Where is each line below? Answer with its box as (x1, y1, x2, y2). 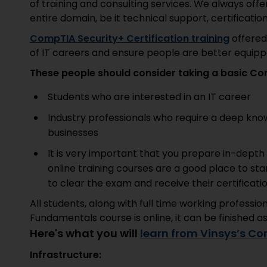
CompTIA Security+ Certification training (30, 32, 229, 45)
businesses (48, 126, 98, 139)
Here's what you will (30, 226, 140, 241)
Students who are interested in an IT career (48, 90, 251, 104)
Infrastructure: (30, 248, 101, 262)
